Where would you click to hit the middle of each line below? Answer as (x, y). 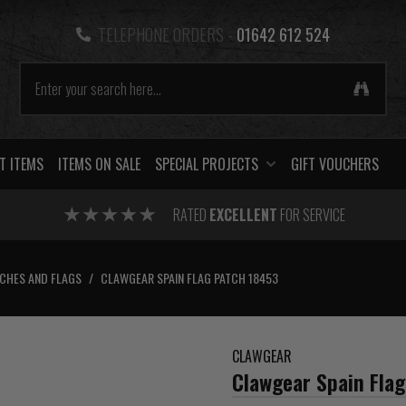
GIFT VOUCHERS (335, 164)
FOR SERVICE (311, 215)
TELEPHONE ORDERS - (165, 34)
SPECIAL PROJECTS (207, 164)
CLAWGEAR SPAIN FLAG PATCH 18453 (189, 278)
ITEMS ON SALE (99, 164)
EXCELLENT (243, 215)
